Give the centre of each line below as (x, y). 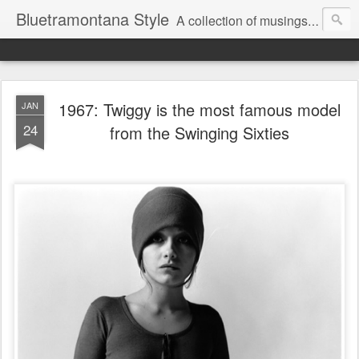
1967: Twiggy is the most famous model (200, 109)
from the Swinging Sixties (200, 133)
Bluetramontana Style (93, 19)
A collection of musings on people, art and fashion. (242, 20)
